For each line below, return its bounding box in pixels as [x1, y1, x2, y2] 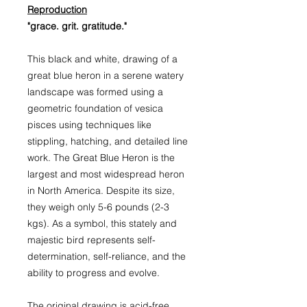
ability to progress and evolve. [27, 267, 160, 280]
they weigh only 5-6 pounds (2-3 [27, 201, 169, 214]
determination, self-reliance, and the [27, 250, 186, 263]
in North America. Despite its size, [27, 184, 175, 197]
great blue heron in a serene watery [27, 69, 184, 82]
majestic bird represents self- [27, 234, 156, 247]
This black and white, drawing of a [27, 53, 177, 66]
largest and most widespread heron [27, 168, 184, 181]
